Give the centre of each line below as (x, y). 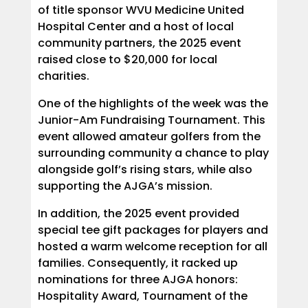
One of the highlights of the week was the (153, 103)
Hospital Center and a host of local (135, 26)
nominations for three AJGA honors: (137, 279)
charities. (63, 76)
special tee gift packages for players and (153, 230)
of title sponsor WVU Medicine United (141, 10)
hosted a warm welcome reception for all (152, 246)
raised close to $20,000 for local (127, 59)
